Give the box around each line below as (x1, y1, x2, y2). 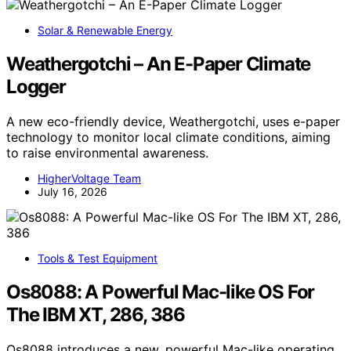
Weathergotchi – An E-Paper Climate (6, 52, 311, 75)
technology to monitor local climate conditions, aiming (6, 128, 331, 145)
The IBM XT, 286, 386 (6, 302, 186, 326)
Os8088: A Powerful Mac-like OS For (6, 280, 315, 303)
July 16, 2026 (38, 184, 107, 198)
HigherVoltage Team (38, 171, 141, 185)
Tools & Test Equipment (38, 251, 157, 265)
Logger (6, 75, 66, 98)
